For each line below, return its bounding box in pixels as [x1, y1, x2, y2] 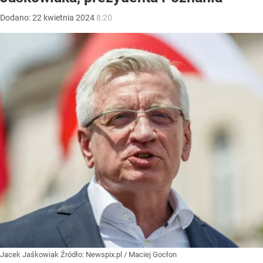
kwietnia [43, 13, 74, 23]
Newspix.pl [86, 250, 122, 259]
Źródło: [60, 250, 86, 259]
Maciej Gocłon [129, 250, 177, 259]
